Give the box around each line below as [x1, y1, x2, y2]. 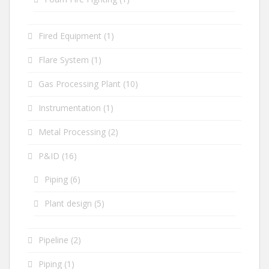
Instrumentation [38, 102, 101, 114]
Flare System [38, 54, 89, 66]
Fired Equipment [38, 30, 101, 42]
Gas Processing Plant [38, 78, 121, 90]
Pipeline [38, 234, 68, 246]
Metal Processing [38, 126, 106, 138]
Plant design [44, 198, 92, 210]
